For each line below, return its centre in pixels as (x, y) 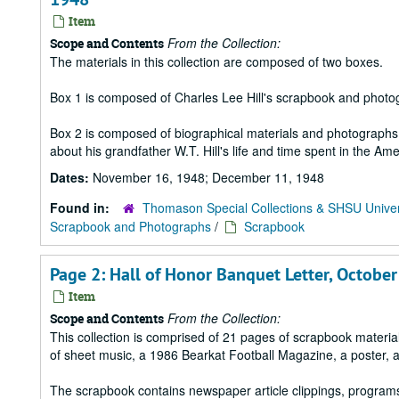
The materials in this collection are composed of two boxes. (216, 61)
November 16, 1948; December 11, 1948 (208, 177)
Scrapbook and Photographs (130, 226)
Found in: (81, 208)
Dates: (71, 177)
